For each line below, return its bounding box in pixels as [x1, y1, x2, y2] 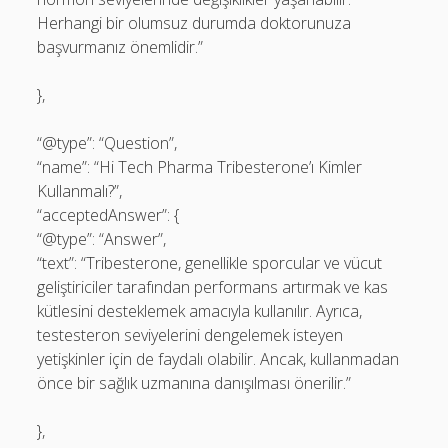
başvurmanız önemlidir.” [37, 36, 204, 58]
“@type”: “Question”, [37, 132, 178, 154]
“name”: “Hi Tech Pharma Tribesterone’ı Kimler [37, 156, 363, 178]
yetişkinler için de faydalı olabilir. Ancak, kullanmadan [37, 348, 400, 370]
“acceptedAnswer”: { [37, 204, 181, 226]
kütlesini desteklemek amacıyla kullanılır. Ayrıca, [37, 300, 363, 322]
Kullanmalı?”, [37, 180, 123, 202]
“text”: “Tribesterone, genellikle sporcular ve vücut [37, 252, 383, 274]
